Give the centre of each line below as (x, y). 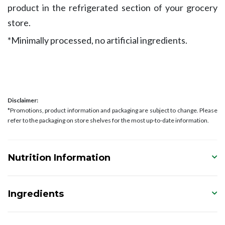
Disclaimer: (23, 100)
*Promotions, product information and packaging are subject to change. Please (113, 110)
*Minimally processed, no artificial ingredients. (97, 40)
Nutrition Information (59, 158)
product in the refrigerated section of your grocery (113, 8)
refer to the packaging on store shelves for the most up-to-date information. (108, 121)
